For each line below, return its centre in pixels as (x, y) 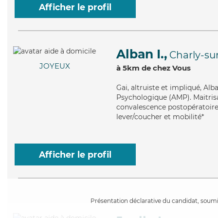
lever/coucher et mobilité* (160, 117)
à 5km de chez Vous (154, 68)
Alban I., (142, 54)
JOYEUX (54, 66)
